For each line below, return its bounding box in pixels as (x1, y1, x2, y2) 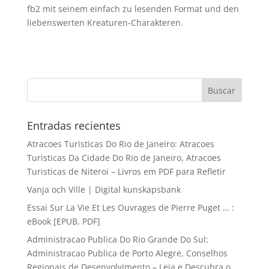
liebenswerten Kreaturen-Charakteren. (26, 17, 183, 28)
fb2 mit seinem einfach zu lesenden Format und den (26, 3, 239, 14)
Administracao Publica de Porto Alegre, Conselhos (26, 247, 228, 259)
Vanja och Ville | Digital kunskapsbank (26, 184, 181, 195)
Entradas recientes (26, 118, 121, 133)
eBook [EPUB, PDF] (26, 216, 100, 227)
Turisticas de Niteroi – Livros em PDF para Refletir (26, 166, 226, 177)
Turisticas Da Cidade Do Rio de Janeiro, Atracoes (26, 152, 221, 163)
